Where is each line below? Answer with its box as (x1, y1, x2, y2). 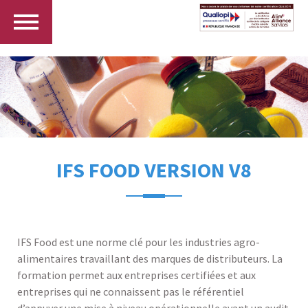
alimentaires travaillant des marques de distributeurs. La (17, 252, 283, 266)
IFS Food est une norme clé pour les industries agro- (17, 235, 260, 250)
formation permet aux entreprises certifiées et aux (17, 268, 256, 283)
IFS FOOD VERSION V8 (56, 157, 252, 184)
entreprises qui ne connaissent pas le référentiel (17, 285, 244, 299)
